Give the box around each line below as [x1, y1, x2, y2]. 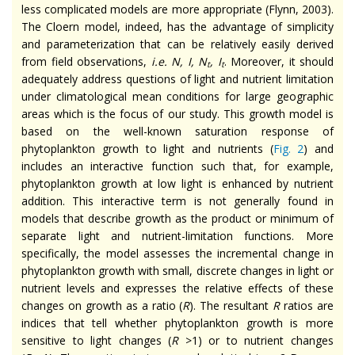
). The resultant [189, 297, 273, 313]
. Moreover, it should [223, 53, 334, 69]
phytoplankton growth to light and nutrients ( [21, 140, 273, 156]
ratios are [280, 297, 334, 313]
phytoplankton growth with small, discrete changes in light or [21, 262, 334, 278]
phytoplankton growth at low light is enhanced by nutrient [21, 175, 334, 191]
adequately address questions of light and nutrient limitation [21, 71, 334, 86]
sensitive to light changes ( [21, 332, 172, 348]
